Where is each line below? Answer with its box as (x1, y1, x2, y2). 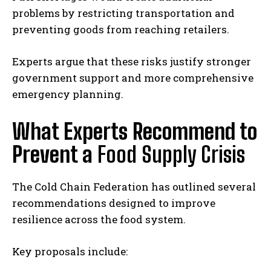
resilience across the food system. (12, 212, 186, 226)
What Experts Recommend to (12, 118, 257, 145)
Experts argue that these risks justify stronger (12, 54, 251, 68)
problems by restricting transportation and (12, 5, 235, 20)
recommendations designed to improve (12, 195, 215, 210)
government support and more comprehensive (12, 70, 253, 85)
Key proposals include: (12, 244, 128, 258)
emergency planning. (12, 87, 123, 101)
